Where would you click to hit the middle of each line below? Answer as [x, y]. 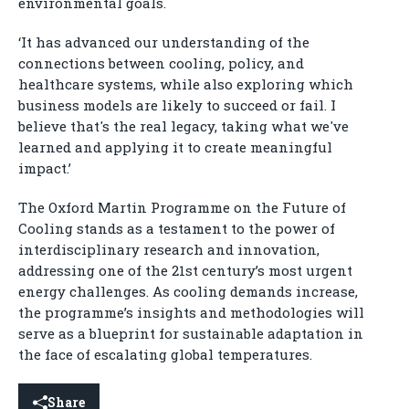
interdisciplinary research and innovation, [169, 250]
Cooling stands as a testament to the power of [177, 229]
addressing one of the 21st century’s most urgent [185, 271]
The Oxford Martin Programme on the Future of [182, 208]
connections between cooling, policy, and [161, 63]
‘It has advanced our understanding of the [164, 42]
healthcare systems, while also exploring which [186, 84]
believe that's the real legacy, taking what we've [184, 126]
